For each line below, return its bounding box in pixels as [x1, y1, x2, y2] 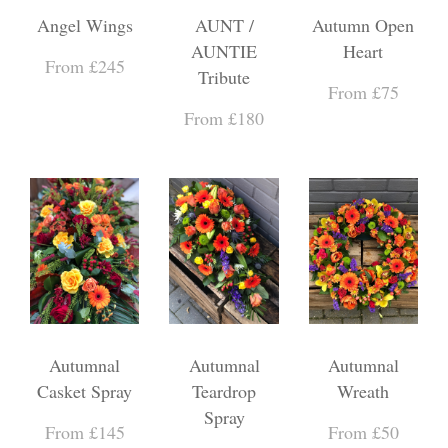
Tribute [198, 64, 250, 89]
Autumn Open [312, 12, 415, 37]
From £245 [44, 53, 125, 78]
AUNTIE [191, 38, 257, 63]
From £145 [44, 419, 125, 444]
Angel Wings [36, 12, 133, 37]
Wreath [337, 378, 390, 403]
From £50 [327, 419, 399, 444]
